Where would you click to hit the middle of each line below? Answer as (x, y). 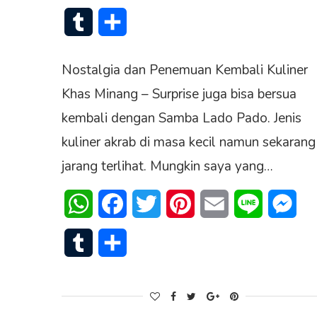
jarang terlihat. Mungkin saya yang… (167, 167)
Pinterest (218, 204)
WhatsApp (120, 204)
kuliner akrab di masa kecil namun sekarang (189, 143)
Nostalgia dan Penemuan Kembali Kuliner (185, 70)
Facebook (151, 204)
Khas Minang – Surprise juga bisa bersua (179, 94)
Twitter (178, 204)
